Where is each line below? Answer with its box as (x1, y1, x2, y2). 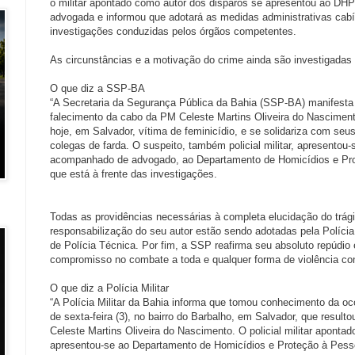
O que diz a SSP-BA (50, 82, 145, 95)
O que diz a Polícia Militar (50, 282, 169, 295)
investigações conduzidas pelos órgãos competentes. (50, 25, 296, 38)
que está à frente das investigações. (50, 168, 217, 181)
